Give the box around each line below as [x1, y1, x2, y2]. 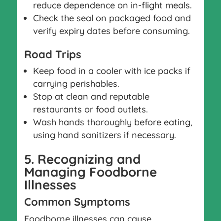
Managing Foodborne [24, 163, 157, 180]
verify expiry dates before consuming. [33, 25, 190, 37]
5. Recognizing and [24, 150, 141, 167]
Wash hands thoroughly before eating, [33, 116, 192, 128]
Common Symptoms [24, 194, 130, 209]
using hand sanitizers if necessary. [33, 129, 176, 141]
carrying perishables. [33, 77, 119, 89]
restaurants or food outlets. [33, 103, 148, 115]
